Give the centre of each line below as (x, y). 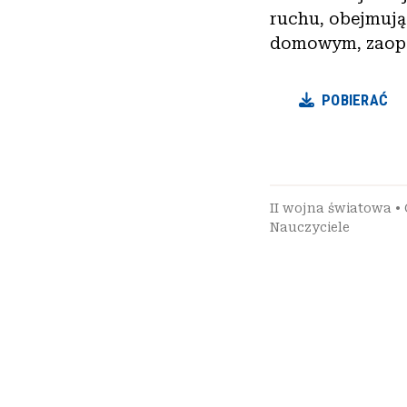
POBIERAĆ (355, 99)
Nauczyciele (310, 227)
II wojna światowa (331, 208)
